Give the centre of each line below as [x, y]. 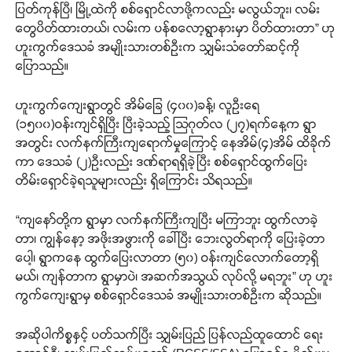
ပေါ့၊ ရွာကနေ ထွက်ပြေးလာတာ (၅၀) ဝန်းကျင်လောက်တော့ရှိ [167, 257]
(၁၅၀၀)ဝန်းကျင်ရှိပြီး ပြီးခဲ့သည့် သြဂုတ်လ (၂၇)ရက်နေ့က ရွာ [166, 123]
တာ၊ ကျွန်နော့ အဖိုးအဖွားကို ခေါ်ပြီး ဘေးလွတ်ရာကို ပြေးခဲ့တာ [170, 238]
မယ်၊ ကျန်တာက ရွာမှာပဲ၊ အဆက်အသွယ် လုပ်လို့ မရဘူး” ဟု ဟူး [174, 276]
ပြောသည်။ [42, 65]
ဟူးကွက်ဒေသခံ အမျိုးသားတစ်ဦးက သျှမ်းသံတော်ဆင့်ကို [158, 46]
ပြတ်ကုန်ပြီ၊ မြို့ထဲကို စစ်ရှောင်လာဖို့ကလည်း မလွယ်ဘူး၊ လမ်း [168, 9]
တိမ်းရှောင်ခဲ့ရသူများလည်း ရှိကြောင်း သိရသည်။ [134, 180]
